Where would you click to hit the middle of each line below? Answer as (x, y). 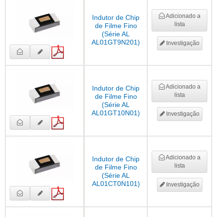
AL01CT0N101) (116, 184)
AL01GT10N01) (116, 113)
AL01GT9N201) (116, 42)
